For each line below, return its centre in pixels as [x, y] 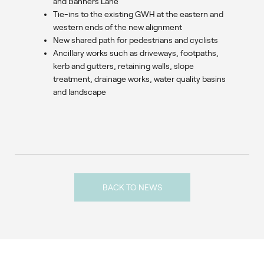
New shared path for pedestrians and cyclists [136, 40]
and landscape [80, 92]
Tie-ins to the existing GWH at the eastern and [138, 14]
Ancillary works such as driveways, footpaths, [136, 53]
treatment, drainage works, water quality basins [139, 79]
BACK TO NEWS [132, 188]
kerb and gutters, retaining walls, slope [123, 66]
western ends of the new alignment [118, 27]
